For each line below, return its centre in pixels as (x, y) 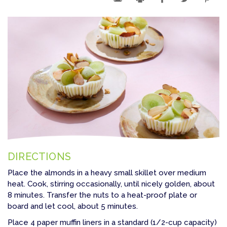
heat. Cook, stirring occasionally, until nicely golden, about (111, 184)
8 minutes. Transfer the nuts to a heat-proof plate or (102, 195)
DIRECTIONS (39, 156)
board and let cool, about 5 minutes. (73, 206)
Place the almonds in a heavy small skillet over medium (107, 173)
